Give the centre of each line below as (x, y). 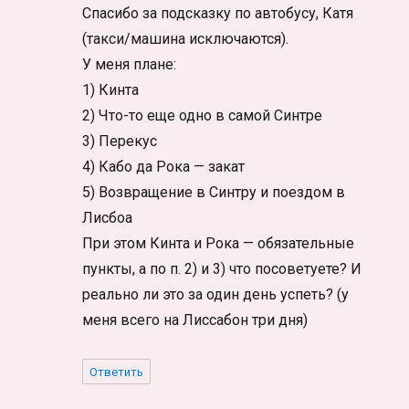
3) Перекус (120, 142)
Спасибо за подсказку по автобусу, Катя (218, 14)
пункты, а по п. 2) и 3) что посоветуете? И (222, 269)
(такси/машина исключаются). (186, 39)
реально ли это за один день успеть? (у (216, 295)
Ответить (117, 372)
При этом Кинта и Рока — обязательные (219, 244)
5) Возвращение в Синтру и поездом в (214, 193)
